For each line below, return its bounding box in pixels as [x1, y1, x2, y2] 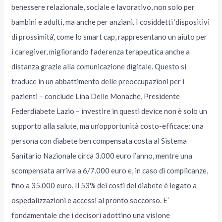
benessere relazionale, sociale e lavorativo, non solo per [11, 2, 195, 12]
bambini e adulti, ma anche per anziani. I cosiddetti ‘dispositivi [11, 17, 210, 27]
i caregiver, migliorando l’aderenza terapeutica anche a [11, 47, 190, 56]
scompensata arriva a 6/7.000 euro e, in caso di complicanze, [11, 166, 209, 175]
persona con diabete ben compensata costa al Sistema [11, 136, 187, 146]
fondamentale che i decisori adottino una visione [11, 211, 170, 220]
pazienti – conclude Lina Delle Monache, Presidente [11, 92, 180, 101]
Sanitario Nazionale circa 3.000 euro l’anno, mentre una [11, 151, 193, 161]
